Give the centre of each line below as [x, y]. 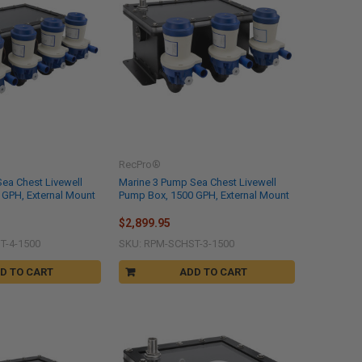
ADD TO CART [214, 272]
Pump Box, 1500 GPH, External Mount [204, 195]
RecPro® [139, 164]
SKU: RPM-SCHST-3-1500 [176, 244]
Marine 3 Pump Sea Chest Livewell [197, 182]
